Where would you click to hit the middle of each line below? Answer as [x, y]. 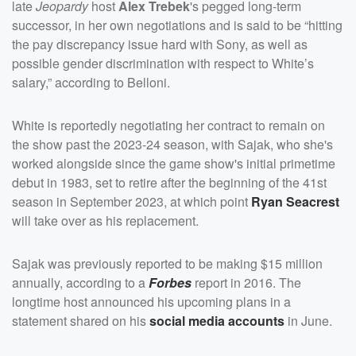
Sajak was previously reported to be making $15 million [167, 263]
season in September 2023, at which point [132, 201]
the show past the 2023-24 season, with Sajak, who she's [172, 144]
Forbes [170, 282]
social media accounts [217, 320]
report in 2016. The [246, 282]
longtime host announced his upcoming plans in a [151, 301]
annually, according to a [80, 282]
